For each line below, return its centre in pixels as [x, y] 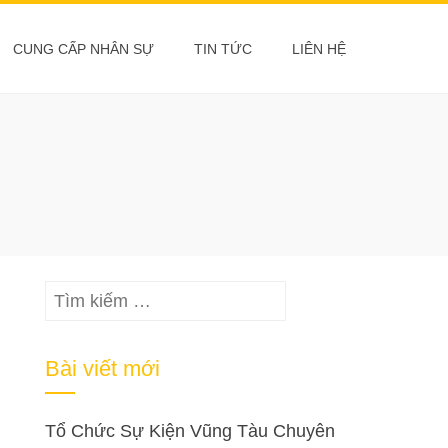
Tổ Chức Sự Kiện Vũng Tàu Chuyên [190, 431]
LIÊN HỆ [319, 49]
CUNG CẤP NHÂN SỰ [83, 49]
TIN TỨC [223, 49]
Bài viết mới [103, 368]
